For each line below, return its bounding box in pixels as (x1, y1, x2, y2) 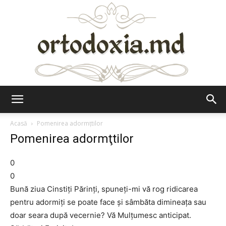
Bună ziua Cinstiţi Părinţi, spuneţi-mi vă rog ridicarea (10, 184, 198, 194)
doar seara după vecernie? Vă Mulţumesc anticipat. (10, 210, 191, 220)
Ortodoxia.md (112, 103, 158, 112)
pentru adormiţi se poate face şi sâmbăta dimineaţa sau (10, 197, 206, 207)
